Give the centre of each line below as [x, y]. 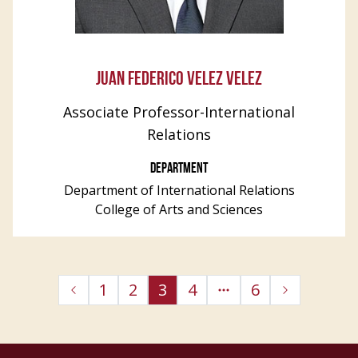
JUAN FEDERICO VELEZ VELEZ [179, 80]
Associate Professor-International [179, 112]
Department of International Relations [179, 190]
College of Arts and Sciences [179, 209]
